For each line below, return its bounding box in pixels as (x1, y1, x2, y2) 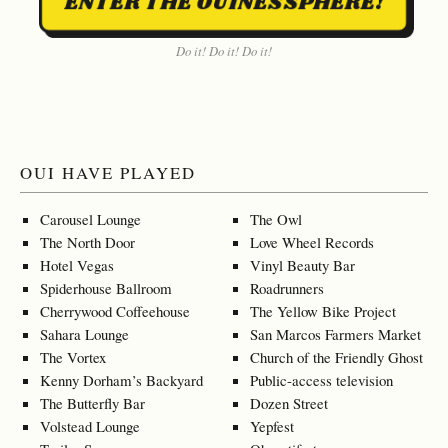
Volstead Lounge (40, 416, 140, 437)
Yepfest (250, 416, 294, 437)
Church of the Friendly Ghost (250, 347, 423, 368)
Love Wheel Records (250, 232, 374, 253)
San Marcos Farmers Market (250, 324, 421, 345)
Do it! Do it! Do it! (176, 41, 272, 59)
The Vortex (40, 347, 106, 368)
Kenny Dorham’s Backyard (40, 370, 203, 391)
